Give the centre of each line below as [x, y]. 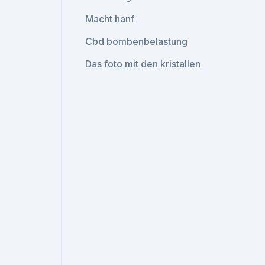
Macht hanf [110, 19]
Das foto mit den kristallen [143, 64]
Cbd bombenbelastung [137, 41]
